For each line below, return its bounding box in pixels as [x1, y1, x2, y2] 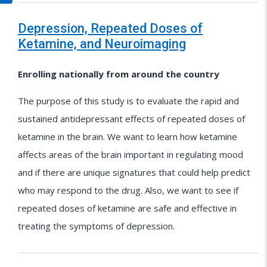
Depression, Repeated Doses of [18, 21, 203, 36]
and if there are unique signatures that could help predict [18, 166, 250, 179]
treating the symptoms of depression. [18, 220, 175, 232]
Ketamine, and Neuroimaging [18, 36, 186, 52]
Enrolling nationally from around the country [18, 68, 219, 80]
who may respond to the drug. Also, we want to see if [18, 184, 238, 197]
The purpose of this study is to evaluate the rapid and [18, 95, 239, 107]
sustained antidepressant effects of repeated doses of [18, 113, 245, 125]
